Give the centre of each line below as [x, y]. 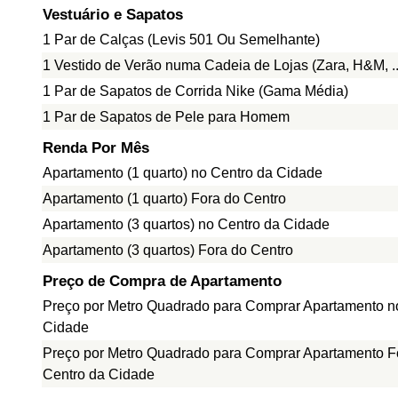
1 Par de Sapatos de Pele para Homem [166, 117]
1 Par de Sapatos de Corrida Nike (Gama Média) [195, 91]
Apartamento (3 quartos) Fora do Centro [168, 250]
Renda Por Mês [96, 148]
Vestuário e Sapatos [113, 15]
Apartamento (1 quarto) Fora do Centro [164, 199]
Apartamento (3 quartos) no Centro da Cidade [186, 224]
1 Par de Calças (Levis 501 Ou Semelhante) [181, 40]
